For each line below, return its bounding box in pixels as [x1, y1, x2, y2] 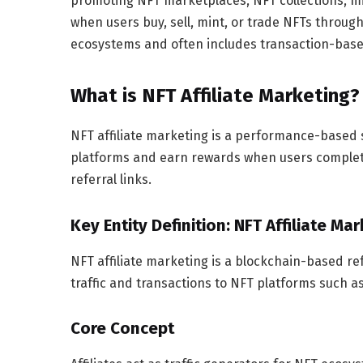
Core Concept [70, 318, 174, 339]
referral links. [70, 172, 152, 188]
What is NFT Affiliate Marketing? [70, 84, 360, 108]
